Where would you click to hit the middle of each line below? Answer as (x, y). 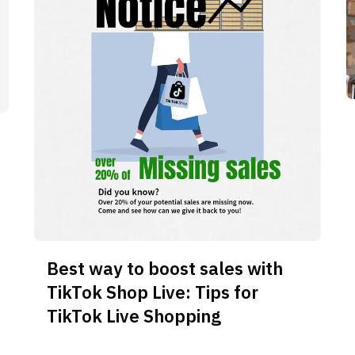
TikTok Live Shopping (134, 315)
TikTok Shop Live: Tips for (152, 292)
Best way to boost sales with (164, 268)
